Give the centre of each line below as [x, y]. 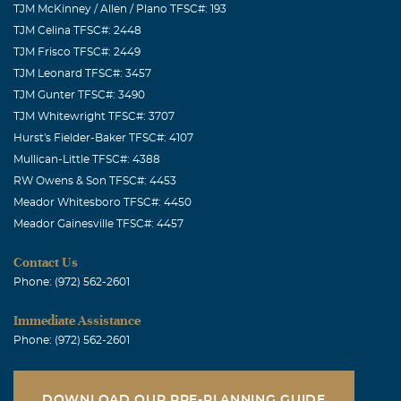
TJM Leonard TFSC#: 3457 [82, 73]
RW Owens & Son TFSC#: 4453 [95, 180]
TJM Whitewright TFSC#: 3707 [94, 116]
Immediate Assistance [77, 320]
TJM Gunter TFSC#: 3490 [79, 94]
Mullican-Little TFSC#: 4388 [87, 159]
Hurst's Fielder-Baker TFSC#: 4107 [103, 137]
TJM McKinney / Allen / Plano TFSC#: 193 [120, 9]
